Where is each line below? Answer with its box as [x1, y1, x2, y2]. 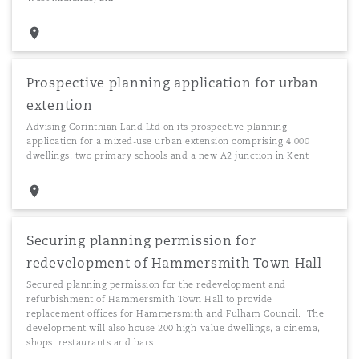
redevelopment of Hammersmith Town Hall [26, 255, 322, 272]
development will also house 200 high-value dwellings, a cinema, [26, 322, 321, 333]
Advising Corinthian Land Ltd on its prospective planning [26, 121, 287, 132]
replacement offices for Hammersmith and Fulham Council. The [26, 308, 324, 319]
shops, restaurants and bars [26, 337, 154, 348]
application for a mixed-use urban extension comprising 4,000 [26, 135, 309, 147]
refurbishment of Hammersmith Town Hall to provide [26, 293, 272, 305]
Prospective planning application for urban [26, 75, 319, 91]
